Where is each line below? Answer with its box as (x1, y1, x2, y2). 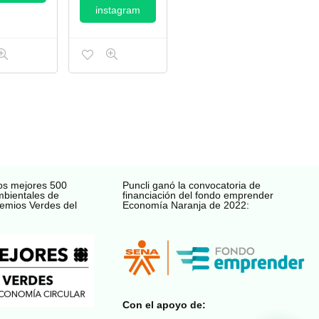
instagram (95, 4, 140, 16)
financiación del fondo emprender (122, 189, 274, 201)
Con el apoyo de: (122, 298, 206, 310)
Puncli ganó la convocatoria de (122, 179, 261, 191)
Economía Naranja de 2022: (122, 199, 250, 211)
